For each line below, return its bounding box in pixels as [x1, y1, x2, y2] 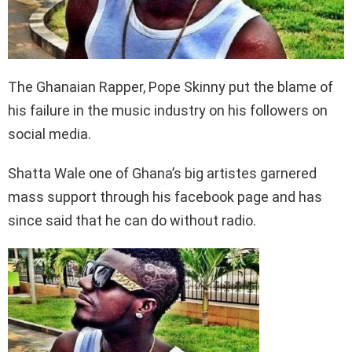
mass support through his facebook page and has [8, 189, 322, 206]
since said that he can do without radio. [8, 212, 256, 229]
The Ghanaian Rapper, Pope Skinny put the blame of [8, 79, 333, 96]
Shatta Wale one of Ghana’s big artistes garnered [8, 165, 317, 182]
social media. [8, 126, 91, 143]
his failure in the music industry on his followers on [8, 102, 328, 119]
